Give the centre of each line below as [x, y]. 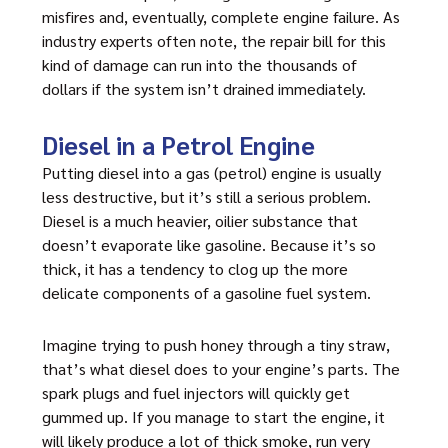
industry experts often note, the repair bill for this [214, 40]
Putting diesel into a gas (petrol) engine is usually [211, 172]
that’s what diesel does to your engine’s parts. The [221, 368]
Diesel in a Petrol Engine [181, 144]
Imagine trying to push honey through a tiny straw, [216, 344]
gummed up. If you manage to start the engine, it [213, 416]
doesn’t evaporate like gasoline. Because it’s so [209, 244]
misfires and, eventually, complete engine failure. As [221, 16]
